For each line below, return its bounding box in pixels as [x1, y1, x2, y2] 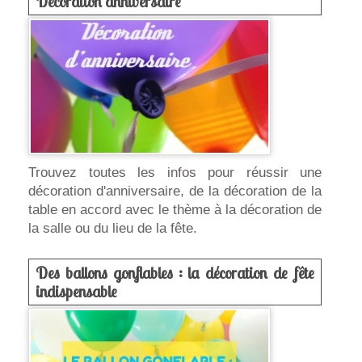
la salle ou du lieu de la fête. [28, 220, 197, 236]
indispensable [36, 281, 117, 302]
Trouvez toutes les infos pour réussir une [28, 164, 322, 180]
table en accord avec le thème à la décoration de [28, 201, 322, 217]
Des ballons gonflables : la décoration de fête [36, 263, 314, 284]
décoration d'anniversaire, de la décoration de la [28, 183, 322, 199]
